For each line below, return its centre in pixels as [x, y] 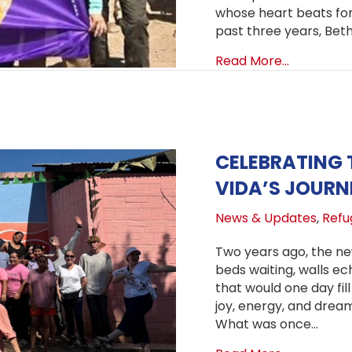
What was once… [266, 324]
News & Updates [266, 218]
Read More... [252, 61]
